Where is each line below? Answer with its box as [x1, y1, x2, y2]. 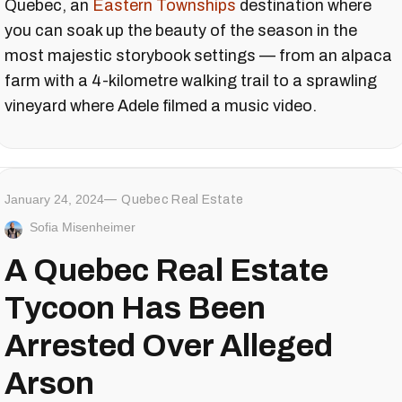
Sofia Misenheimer [30, 219, 135, 234]
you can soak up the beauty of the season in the [4, 21, 357, 39]
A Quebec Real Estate [4, 252, 328, 287]
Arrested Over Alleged [4, 328, 333, 363]
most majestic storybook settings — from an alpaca [4, 46, 392, 65]
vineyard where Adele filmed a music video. [4, 96, 317, 115]
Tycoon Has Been [4, 290, 266, 325]
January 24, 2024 [4, 191, 104, 206]
